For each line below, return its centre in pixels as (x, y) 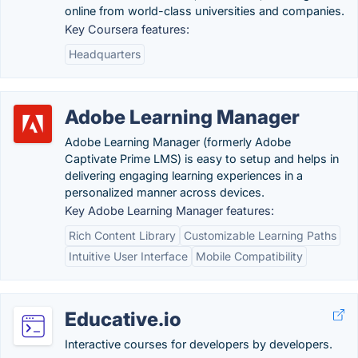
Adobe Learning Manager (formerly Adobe (178, 142)
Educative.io (123, 319)
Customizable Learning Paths (260, 235)
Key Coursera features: (127, 29)
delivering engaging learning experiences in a (184, 175)
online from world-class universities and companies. (205, 11)
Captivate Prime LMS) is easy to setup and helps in (202, 159)
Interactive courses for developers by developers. (199, 344)
